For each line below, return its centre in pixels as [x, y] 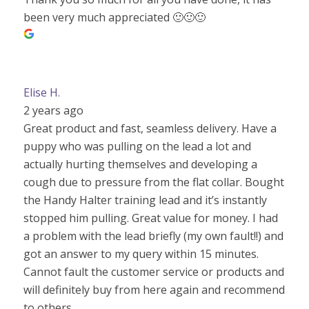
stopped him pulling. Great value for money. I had [150, 218]
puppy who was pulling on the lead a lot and [137, 146]
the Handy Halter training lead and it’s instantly [145, 200]
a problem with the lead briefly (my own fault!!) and [153, 236]
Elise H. [41, 92]
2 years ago [53, 110]
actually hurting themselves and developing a [140, 164]
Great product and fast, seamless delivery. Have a [150, 128]
